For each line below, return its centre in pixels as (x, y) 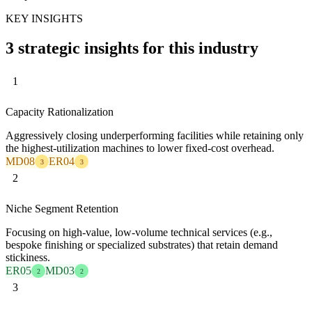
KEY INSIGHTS (44, 19)
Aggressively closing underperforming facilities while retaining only (155, 136)
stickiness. (28, 258)
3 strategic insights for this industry (132, 48)
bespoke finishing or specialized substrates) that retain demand (142, 245)
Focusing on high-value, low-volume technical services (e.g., (139, 233)
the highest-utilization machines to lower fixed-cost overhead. (140, 148)
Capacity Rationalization (60, 112)
